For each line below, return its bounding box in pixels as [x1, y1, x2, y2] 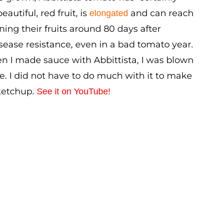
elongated [89, 8, 128, 18]
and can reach [128, 8, 194, 19]
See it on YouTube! [36, 87, 110, 96]
